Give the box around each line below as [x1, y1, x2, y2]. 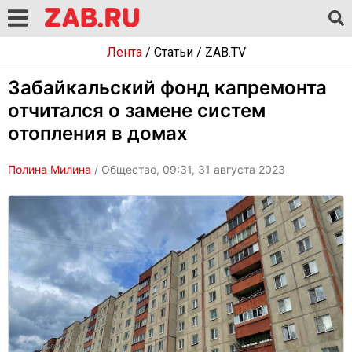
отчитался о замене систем [8, 99, 266, 122]
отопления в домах [8, 122, 188, 145]
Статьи [153, 45, 193, 60]
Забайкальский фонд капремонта [8, 76, 327, 99]
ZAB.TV [204, 45, 246, 60]
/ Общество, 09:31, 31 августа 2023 [91, 163, 285, 176]
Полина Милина [8, 163, 91, 176]
